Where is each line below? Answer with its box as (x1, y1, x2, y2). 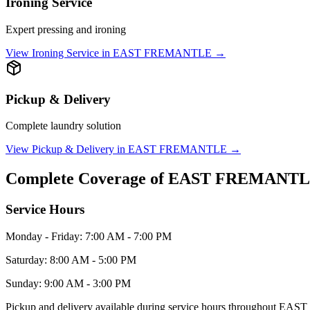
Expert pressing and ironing (6, 23, 126, 35)
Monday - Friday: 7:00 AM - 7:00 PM (6, 230, 172, 242)
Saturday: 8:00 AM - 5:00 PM (6, 253, 136, 266)
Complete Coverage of (6, 170, 168, 188)
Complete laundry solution (6, 120, 121, 132)
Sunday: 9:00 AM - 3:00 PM (6, 277, 131, 289)
